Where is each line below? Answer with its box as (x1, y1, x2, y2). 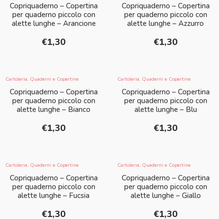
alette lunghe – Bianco (17, 105, 90, 115)
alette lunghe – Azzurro (127, 19, 204, 29)
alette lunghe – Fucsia (18, 191, 89, 201)
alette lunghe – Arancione (11, 19, 96, 29)
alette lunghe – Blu (134, 105, 197, 115)
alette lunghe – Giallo (130, 191, 201, 201)
